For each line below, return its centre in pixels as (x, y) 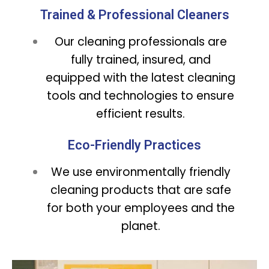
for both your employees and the (141, 208)
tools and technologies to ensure (141, 95)
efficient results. (141, 113)
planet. (141, 226)
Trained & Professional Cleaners (134, 14)
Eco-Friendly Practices (134, 145)
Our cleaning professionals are (141, 41)
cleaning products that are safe (141, 190)
